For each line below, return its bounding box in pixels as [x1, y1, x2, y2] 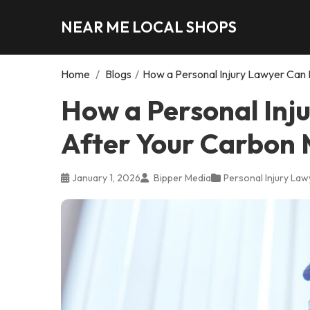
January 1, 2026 [72, 171, 140, 184]
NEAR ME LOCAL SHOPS [61, 17, 237, 37]
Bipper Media [152, 171, 211, 184]
